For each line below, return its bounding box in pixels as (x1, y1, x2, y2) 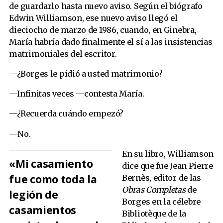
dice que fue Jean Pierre (122, 160, 213, 171)
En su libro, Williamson (122, 148, 214, 159)
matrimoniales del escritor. (9, 48, 117, 59)
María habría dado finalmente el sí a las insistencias (9, 36, 213, 47)
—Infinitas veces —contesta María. (9, 89, 144, 99)
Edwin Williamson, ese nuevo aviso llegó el (9, 12, 178, 23)
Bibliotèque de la (122, 208, 186, 219)
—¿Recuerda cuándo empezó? (9, 109, 123, 119)
